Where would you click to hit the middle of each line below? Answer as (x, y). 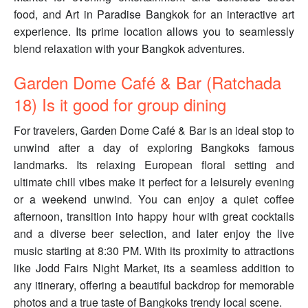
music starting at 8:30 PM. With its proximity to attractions (154, 251)
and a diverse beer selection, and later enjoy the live (154, 234)
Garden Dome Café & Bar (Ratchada (147, 82)
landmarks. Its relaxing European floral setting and (154, 165)
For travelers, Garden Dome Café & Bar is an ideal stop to (154, 131)
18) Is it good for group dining (120, 104)
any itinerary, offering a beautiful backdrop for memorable (154, 285)
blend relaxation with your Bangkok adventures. (129, 49)
